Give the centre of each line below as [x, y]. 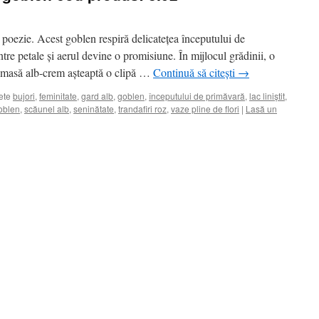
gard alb [97, 96]
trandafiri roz [142, 109]
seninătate [94, 109]
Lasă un [261, 109]
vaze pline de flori [205, 109]
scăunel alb [47, 109]
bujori [24, 96]
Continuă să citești [195, 72]
